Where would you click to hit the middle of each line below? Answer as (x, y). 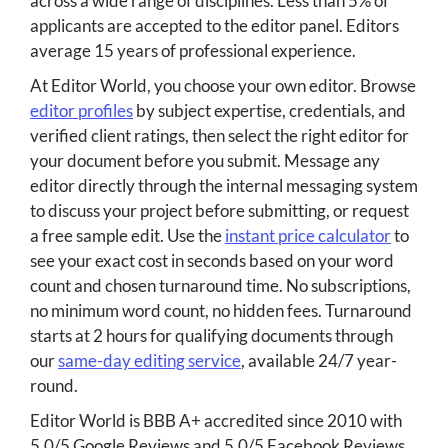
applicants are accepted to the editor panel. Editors (214, 26)
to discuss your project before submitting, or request (219, 211)
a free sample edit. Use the (127, 236)
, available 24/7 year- (319, 361)
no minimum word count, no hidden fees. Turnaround (221, 311)
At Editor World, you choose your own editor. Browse (223, 86)
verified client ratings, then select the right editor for (219, 136)
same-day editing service (149, 361)
